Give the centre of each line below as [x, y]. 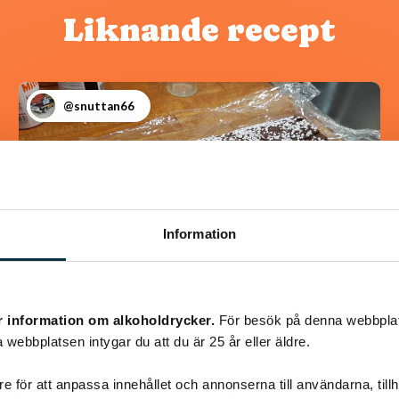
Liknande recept [199, 30]
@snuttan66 [98, 106]
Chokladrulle [126, 356]
